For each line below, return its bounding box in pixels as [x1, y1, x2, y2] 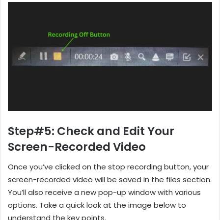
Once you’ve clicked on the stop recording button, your [8, 161, 209, 172]
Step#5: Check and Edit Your [8, 123, 174, 139]
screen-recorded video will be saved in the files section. [8, 174, 212, 185]
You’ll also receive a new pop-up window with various [8, 187, 201, 197]
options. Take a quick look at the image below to [8, 199, 186, 210]
